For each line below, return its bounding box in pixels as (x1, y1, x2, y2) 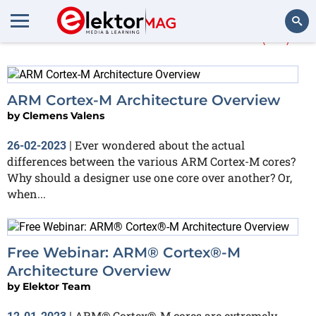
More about (25, 21, 154, 47)
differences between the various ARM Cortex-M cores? (7, 153, 296, 169)
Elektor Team (23, 279, 91, 293)
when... (7, 186, 46, 201)
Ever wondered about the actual (75, 137, 245, 152)
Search (272, 54, 302, 66)
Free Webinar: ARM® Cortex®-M (7, 243, 241, 261)
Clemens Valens (23, 109, 104, 122)
